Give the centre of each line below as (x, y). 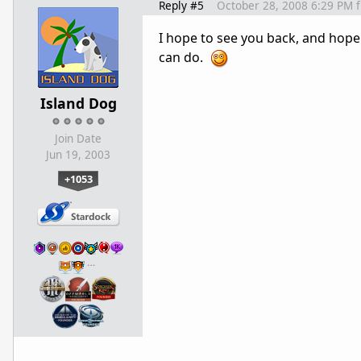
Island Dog (78, 104)
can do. (184, 58)
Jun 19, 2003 (78, 155)
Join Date (78, 139)
